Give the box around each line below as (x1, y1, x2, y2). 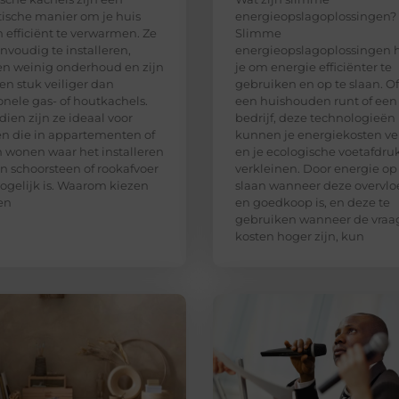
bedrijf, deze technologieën (235, 110, 395, 125)
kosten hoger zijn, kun (235, 228, 364, 243)
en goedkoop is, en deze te (235, 194, 390, 209)
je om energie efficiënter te (235, 59, 392, 74)
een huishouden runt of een (235, 93, 397, 108)
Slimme (235, 25, 281, 40)
